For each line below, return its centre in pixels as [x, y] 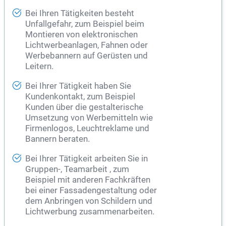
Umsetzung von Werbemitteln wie [89, 118]
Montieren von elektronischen [81, 35]
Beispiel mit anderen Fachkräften [88, 180]
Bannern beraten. [58, 139]
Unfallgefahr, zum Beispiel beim [85, 24]
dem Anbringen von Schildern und [89, 201]
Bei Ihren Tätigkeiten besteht [80, 14]
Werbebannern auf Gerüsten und [87, 56]
